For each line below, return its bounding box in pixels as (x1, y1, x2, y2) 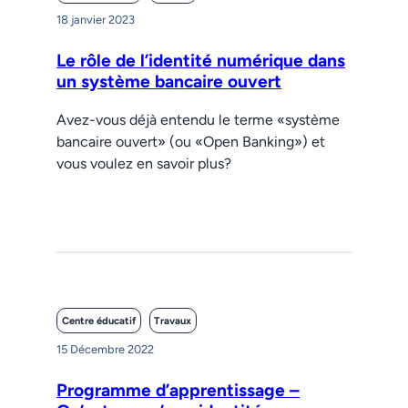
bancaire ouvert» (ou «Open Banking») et (56, 133, 326, 151)
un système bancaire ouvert (56, 71, 282, 93)
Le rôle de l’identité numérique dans (56, 50, 346, 72)
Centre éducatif (61, 314, 136, 328)
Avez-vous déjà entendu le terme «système (56, 111, 341, 129)
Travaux (154, 314, 192, 328)
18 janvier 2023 (56, 13, 136, 27)
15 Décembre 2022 (56, 342, 155, 356)
